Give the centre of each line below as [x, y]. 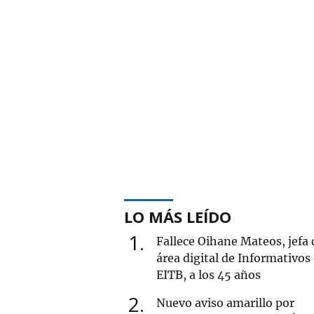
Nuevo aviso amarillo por [225, 302]
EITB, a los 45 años [209, 274]
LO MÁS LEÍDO [178, 216]
